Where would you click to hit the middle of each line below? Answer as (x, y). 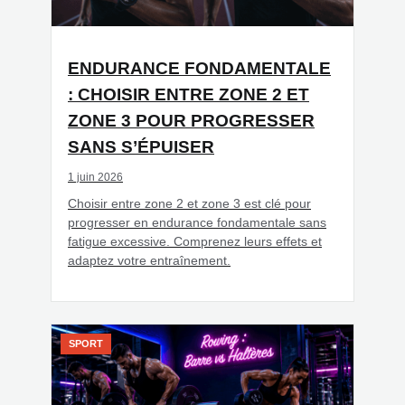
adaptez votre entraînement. (149, 261)
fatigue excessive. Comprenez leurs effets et (195, 242)
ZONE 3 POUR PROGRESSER (191, 121)
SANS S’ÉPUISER (141, 147)
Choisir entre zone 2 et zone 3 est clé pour (189, 204)
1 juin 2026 (95, 178)
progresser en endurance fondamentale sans (197, 223)
